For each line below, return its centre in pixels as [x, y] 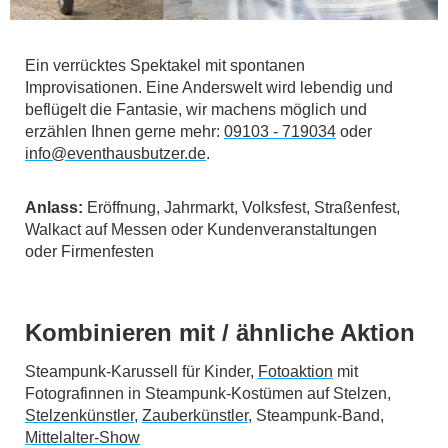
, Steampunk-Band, [316, 415]
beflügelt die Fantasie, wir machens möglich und [196, 109]
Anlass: [54, 207]
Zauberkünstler [195, 415]
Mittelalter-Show [82, 437]
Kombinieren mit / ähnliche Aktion [223, 332]
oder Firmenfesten [89, 251]
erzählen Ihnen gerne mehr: [124, 131]
